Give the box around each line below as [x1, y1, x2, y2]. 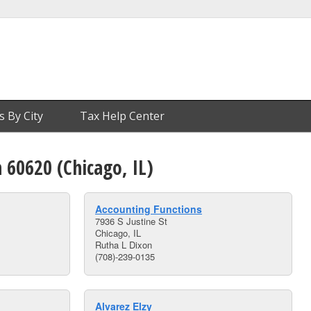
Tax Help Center [80, 108, 165, 124]
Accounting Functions [95, 202, 202, 216]
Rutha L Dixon [95, 238, 152, 251]
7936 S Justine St [95, 215, 167, 228]
